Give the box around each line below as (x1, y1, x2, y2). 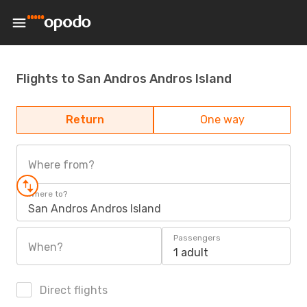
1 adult (173, 246, 208, 259)
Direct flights (37, 284, 108, 297)
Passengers (173, 233, 221, 243)
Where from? (28, 158, 95, 171)
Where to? (28, 189, 67, 199)
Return (66, 113, 104, 126)
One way (199, 113, 245, 126)
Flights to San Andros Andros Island (16, 71, 232, 86)
